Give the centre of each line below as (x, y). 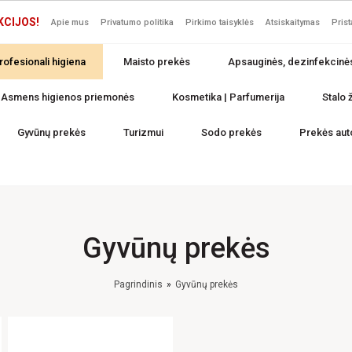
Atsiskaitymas (293, 22)
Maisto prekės (156, 62)
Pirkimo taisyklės (220, 22)
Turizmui (143, 132)
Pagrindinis (138, 284)
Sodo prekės (231, 132)
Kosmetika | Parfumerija (228, 97)
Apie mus (70, 22)
